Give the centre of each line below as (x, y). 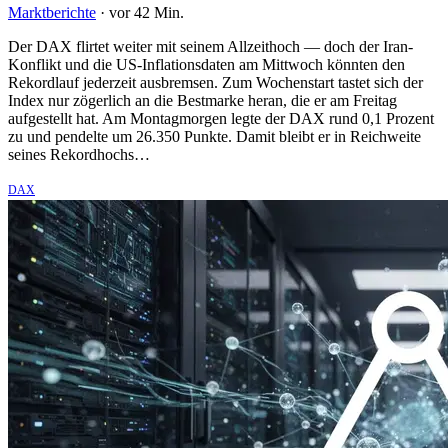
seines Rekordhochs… (79, 154)
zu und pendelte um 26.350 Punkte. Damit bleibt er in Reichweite (214, 136)
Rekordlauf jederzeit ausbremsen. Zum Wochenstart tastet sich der (215, 82)
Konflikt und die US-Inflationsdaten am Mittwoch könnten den (206, 64)
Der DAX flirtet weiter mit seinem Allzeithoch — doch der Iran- (210, 46)
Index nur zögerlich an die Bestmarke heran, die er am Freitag (202, 100)
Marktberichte (52, 12)
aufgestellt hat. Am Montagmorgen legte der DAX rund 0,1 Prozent (221, 118)
